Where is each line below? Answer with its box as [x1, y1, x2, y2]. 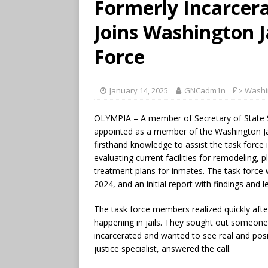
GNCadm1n [184, 84, 226, 96]
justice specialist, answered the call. [94, 242, 231, 254]
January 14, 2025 [109, 84, 168, 96]
